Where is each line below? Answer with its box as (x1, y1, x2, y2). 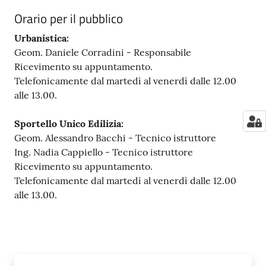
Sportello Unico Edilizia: (14, 117, 123, 129)
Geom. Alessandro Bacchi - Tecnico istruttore (14, 131, 216, 144)
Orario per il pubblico (14, 8, 123, 28)
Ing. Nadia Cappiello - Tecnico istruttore (14, 145, 193, 158)
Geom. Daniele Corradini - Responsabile (14, 46, 191, 58)
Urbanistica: (14, 31, 69, 44)
